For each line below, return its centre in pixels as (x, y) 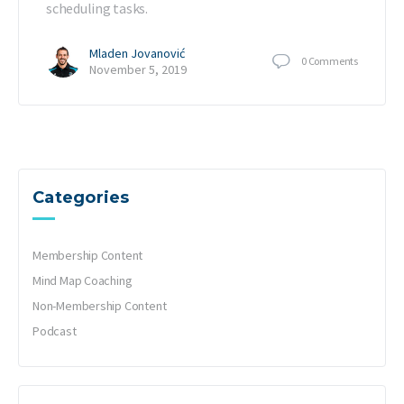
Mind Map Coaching (83, 281)
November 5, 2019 (138, 70)
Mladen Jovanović (137, 54)
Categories (81, 198)
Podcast (55, 331)
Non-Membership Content (100, 306)
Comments (333, 60)
